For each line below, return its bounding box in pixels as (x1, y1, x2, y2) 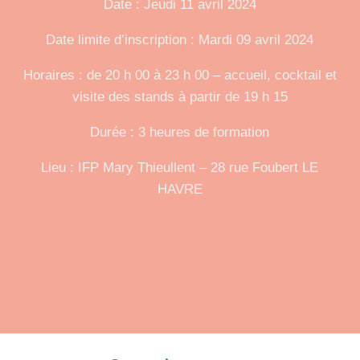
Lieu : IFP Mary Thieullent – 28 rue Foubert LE (41, 159, 319, 175)
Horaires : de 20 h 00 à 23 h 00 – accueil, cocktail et (22, 67, 337, 83)
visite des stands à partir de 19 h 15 (72, 88, 288, 104)
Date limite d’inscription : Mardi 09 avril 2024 (46, 31, 314, 47)
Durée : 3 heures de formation (90, 124, 270, 140)
